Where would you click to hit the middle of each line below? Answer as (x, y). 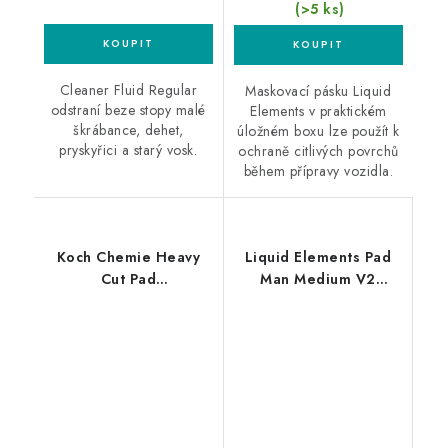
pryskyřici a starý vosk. (128, 150)
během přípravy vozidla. (318, 170)
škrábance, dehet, (128, 130)
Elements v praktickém (318, 110)
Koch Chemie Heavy (128, 256)
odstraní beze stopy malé (128, 110)
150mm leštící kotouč (317, 300)
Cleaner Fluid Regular (128, 90)
